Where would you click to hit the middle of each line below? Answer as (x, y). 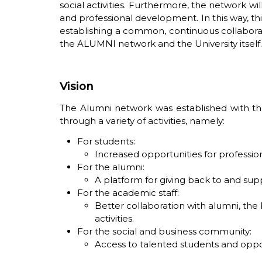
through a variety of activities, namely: (142, 121)
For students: (106, 142)
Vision (77, 86)
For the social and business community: (164, 232)
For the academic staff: (128, 193)
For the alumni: (111, 167)
